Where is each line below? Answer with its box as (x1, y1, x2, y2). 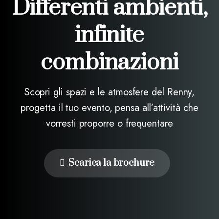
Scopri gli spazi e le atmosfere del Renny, (24, 85, 195, 99)
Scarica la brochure (68, 157, 155, 169)
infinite (75, 21, 144, 50)
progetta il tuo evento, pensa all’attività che (21, 101, 198, 115)
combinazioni (41, 48, 178, 77)
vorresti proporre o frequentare (46, 116, 173, 131)
